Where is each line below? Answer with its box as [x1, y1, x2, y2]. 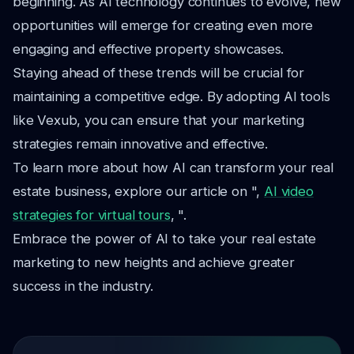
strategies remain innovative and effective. [13, 136, 269, 152]
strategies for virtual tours [13, 207, 171, 223]
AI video [264, 183, 314, 199]
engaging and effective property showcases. [13, 41, 284, 57]
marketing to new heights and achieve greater [13, 254, 295, 270]
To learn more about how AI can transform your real [13, 160, 333, 175]
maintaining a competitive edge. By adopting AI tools [13, 88, 330, 104]
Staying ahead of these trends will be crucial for [13, 65, 305, 81]
